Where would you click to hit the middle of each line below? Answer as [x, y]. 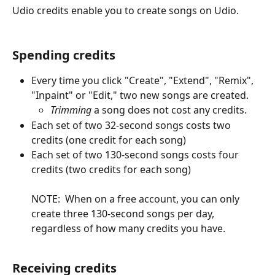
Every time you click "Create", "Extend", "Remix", [144, 81]
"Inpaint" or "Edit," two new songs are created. [140, 95]
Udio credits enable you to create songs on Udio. [126, 10]
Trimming [71, 110]
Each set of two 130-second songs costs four [136, 154]
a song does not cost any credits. [169, 110]
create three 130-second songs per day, [124, 213]
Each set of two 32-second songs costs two [132, 125]
